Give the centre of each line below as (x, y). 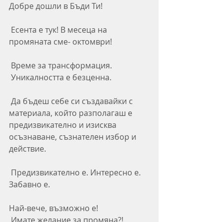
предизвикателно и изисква (64, 125)
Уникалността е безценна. (62, 77)
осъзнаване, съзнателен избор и (74, 137)
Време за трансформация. (61, 65)
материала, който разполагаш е (72, 113)
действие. (28, 149)
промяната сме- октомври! (60, 42)
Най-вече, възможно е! (55, 208)
